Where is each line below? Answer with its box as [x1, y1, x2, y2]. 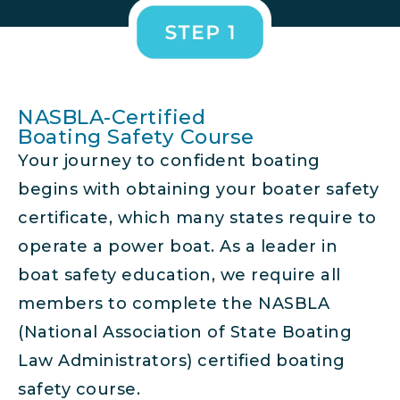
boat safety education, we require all [18, 264, 341, 285]
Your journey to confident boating [18, 150, 321, 171]
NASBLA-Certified [18, 104, 205, 129]
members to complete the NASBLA [18, 293, 329, 313]
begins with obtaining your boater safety [18, 179, 379, 199]
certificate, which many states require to [18, 207, 377, 228]
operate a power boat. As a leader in [18, 236, 337, 256]
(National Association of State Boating [18, 321, 352, 342]
